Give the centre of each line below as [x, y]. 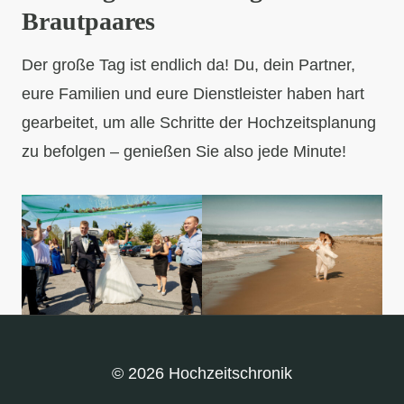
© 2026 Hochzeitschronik [202, 374]
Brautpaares [88, 21]
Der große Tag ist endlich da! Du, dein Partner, [188, 64]
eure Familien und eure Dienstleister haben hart [193, 93]
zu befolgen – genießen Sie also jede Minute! [184, 151]
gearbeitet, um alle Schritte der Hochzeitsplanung [199, 122]
